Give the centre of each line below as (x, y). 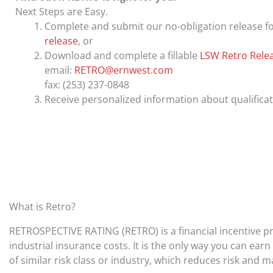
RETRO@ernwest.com (124, 70)
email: (59, 70)
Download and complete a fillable (122, 55)
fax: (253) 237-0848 (87, 84)
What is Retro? (42, 206)
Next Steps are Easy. (62, 11)
